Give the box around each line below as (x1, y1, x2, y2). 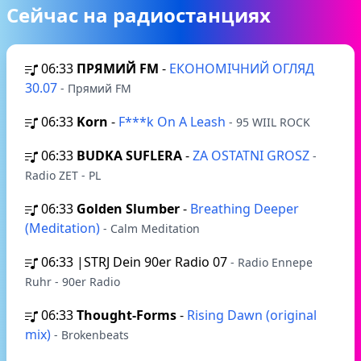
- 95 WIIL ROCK (229, 114, 310, 130)
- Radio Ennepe (230, 255, 313, 270)
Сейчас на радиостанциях (6, 2, 271, 28)
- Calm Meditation (103, 221, 200, 236)
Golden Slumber (77, 200, 180, 218)
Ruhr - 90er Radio (25, 274, 120, 289)
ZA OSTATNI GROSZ (193, 147, 313, 164)
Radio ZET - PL (25, 168, 101, 183)
